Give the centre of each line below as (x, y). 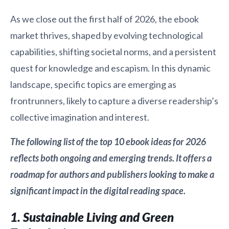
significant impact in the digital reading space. (98, 190)
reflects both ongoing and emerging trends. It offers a (111, 158)
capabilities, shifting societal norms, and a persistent (113, 51)
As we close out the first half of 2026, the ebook (105, 19)
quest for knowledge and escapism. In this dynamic (110, 68)
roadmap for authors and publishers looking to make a (112, 174)
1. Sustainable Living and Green (92, 217)
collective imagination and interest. (80, 117)
